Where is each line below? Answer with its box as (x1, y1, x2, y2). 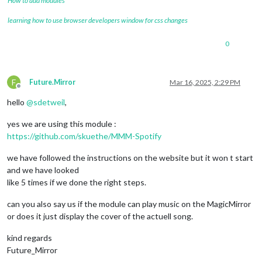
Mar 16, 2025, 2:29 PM (170, 77, 240, 87)
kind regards (7, 232, 52, 243)
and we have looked (7, 164, 79, 175)
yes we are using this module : (7, 118, 116, 129)
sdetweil (33, 96, 65, 107)
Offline (18, 85, 40, 95)
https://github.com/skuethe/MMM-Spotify (7, 130, 161, 141)
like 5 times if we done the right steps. (7, 177, 146, 187)
